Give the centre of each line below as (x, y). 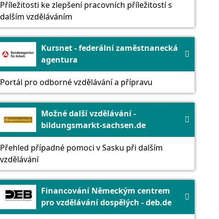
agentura (59, 59)
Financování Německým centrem (105, 190)
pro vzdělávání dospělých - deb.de (106, 202)
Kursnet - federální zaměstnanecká (109, 48)
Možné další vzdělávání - (88, 113)
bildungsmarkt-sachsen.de (93, 125)
